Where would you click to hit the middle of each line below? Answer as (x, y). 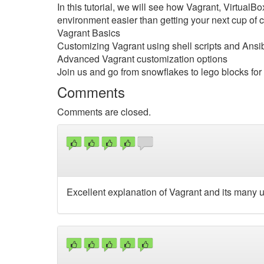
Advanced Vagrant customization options (142, 59)
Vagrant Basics (89, 33)
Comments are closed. (104, 112)
